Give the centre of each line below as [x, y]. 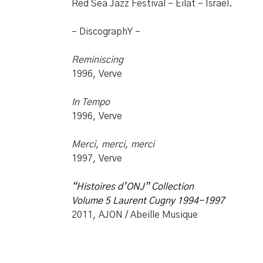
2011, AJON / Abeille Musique [135, 215]
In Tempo [91, 102]
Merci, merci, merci [113, 144]
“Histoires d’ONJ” [110, 187]
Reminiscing [97, 60]
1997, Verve [97, 159]
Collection [174, 187]
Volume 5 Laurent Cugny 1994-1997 [148, 201]
